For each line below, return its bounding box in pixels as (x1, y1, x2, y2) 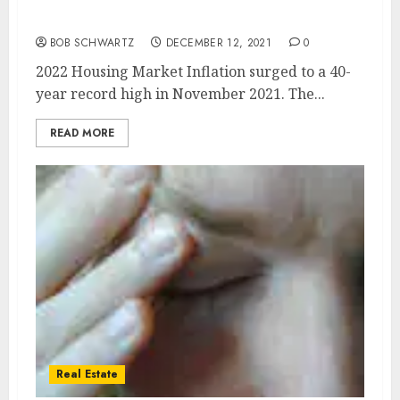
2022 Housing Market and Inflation (36, 10, 293, 29)
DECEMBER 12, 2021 (166, 35, 272, 51)
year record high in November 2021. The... (36, 84, 325, 104)
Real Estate (56, 366, 118, 382)
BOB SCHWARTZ (50, 35, 135, 51)
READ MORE (50, 125, 114, 141)
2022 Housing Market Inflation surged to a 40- (36, 62, 351, 81)
